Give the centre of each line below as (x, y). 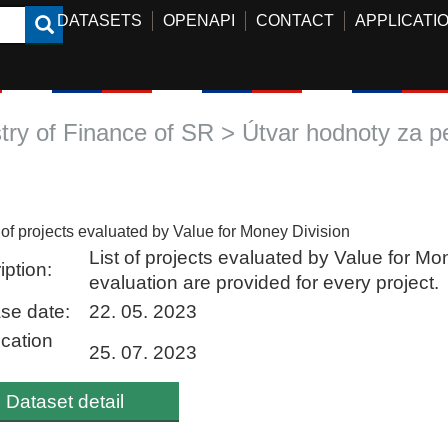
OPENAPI (199, 20)
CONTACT (295, 20)
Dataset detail (64, 401)
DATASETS (100, 20)
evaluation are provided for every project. (264, 282)
